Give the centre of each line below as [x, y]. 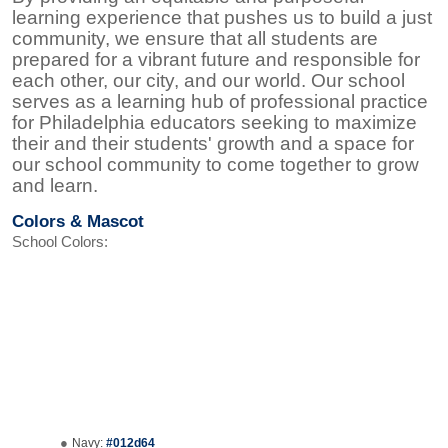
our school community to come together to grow [215, 164]
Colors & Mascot [78, 221]
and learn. [55, 185]
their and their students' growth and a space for [213, 143]
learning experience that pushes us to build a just [222, 17]
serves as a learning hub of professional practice [220, 101]
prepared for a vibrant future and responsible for [216, 59]
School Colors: [60, 242]
